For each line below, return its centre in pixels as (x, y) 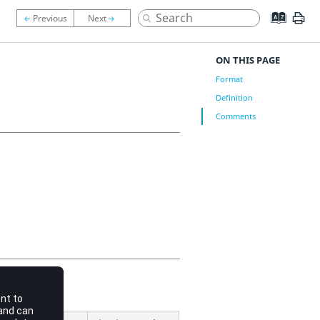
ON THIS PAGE (247, 60)
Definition (234, 97)
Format (229, 79)
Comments (235, 116)
